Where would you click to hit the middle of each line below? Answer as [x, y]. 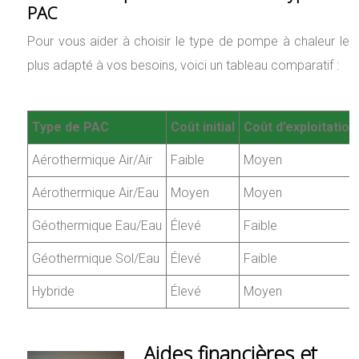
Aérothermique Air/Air [93, 159]
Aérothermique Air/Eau [96, 192]
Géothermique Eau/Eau [97, 225]
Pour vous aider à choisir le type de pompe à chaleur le [188, 41]
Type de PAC [71, 127]
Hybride [54, 291]
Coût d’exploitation [301, 127]
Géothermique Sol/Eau [96, 258]
